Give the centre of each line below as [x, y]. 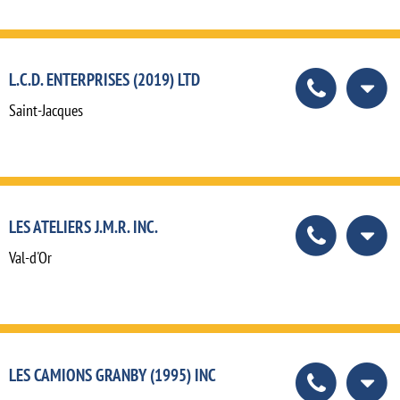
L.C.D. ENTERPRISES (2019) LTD [104, 79]
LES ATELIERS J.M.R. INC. [83, 227]
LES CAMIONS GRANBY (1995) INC [112, 374]
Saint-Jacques [46, 111]
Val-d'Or [30, 258]
